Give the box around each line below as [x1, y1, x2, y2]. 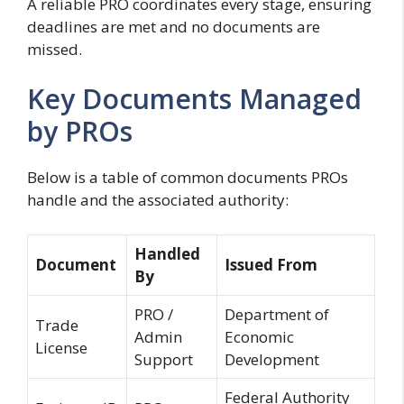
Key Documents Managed [27, 80, 362, 118]
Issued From [225, 253, 317, 275]
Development [225, 348, 319, 370]
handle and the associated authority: [27, 189, 289, 211]
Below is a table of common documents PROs [27, 167, 348, 188]
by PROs [27, 113, 133, 151]
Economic [225, 326, 294, 347]
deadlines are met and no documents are [27, 15, 320, 37]
